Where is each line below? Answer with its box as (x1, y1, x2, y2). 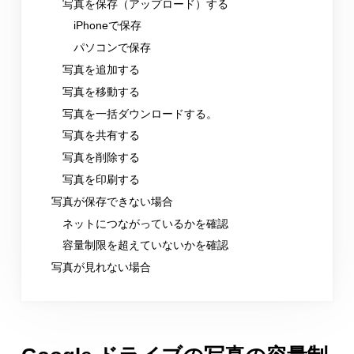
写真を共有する (62, 129, 140, 142)
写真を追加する (62, 62, 140, 76)
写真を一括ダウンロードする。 (62, 107, 217, 120)
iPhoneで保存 (73, 19, 141, 32)
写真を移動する (62, 85, 140, 98)
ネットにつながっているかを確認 (62, 217, 228, 230)
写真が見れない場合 (51, 261, 151, 274)
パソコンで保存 (73, 41, 151, 55)
